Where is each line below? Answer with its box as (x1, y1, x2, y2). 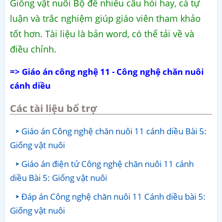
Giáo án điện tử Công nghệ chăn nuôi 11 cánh (21, 158, 194, 169)
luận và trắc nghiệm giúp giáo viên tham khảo (10, 12, 201, 24)
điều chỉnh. (10, 43, 56, 55)
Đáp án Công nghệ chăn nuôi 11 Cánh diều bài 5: (21, 190, 206, 202)
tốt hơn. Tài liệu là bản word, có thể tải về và (10, 27, 194, 40)
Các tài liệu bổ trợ (10, 101, 97, 115)
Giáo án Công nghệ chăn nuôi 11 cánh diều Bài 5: (21, 125, 207, 137)
